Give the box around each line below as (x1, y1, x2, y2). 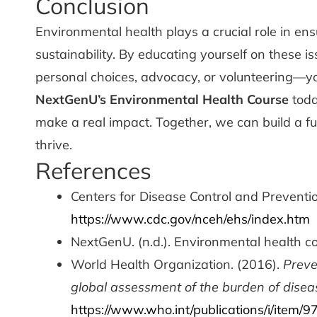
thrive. (35, 137, 72, 153)
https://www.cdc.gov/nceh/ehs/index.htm (71, 211, 310, 227)
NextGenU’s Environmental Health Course (35, 91, 289, 108)
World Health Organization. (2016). (71, 256, 283, 272)
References (35, 156, 151, 185)
